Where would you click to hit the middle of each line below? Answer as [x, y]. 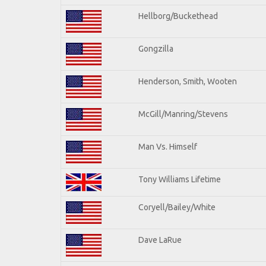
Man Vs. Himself [168, 146]
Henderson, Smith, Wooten [188, 81]
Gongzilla [156, 48]
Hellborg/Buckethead [178, 16]
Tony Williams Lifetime [180, 179]
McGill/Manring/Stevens [183, 114]
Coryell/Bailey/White [177, 207]
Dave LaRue [160, 240]
